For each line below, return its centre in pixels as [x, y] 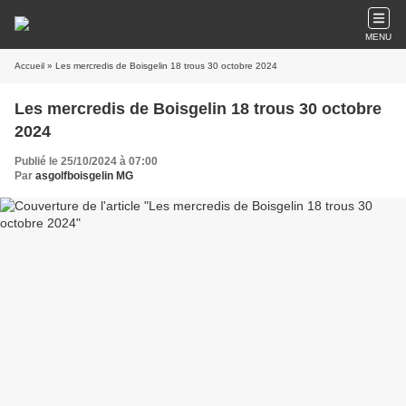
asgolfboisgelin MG [84, 176]
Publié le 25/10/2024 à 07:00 [86, 161]
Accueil [29, 66]
